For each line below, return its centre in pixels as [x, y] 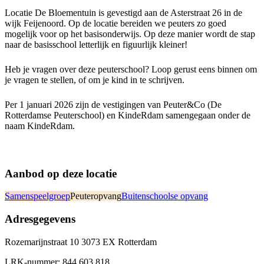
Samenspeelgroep [37, 196]
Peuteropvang [96, 196]
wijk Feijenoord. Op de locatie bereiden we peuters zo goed [115, 23]
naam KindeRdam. [40, 126]
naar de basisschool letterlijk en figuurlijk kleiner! [96, 44]
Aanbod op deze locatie [61, 173]
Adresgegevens [40, 219]
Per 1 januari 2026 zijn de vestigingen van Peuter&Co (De [113, 104]
